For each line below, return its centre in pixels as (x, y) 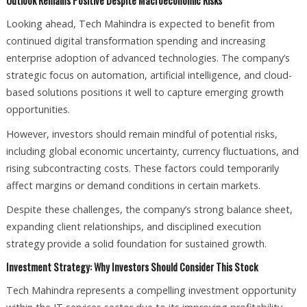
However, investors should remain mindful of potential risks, (142, 134)
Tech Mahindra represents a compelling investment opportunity (151, 291)
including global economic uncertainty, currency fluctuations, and (152, 151)
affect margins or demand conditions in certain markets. (133, 185)
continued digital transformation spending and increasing (136, 40)
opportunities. (38, 109)
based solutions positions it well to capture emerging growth (145, 92)
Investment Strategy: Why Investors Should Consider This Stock (132, 267)
